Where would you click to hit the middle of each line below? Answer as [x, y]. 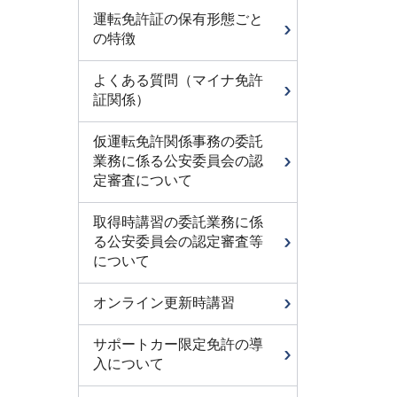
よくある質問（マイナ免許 [178, 80]
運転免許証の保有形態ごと [178, 19]
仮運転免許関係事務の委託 [178, 141]
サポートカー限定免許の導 [178, 344]
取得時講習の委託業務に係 [178, 222]
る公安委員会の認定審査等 [178, 241]
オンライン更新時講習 [164, 303]
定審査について [143, 180]
